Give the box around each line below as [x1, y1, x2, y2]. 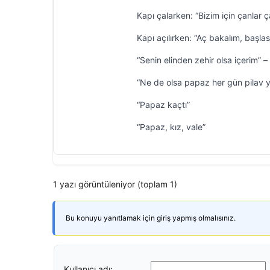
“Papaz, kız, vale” [137, 122, 206, 132]
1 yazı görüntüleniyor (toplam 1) [53, 179, 177, 189]
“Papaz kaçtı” [137, 99, 190, 110]
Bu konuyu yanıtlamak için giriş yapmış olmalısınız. [66, 213, 236, 222]
